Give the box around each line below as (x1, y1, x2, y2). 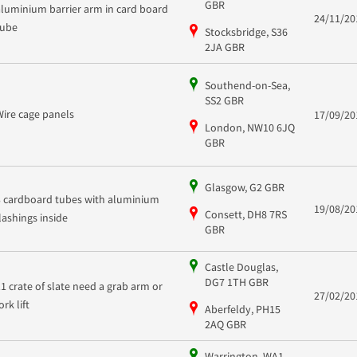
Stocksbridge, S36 (204, 24, 288, 39)
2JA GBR (204, 39, 245, 54)
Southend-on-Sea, (204, 78, 290, 93)
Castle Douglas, (204, 259, 278, 274)
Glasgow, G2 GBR (204, 179, 284, 194)
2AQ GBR (204, 316, 246, 331)
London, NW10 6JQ (204, 120, 295, 135)
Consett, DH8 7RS (204, 206, 287, 222)
